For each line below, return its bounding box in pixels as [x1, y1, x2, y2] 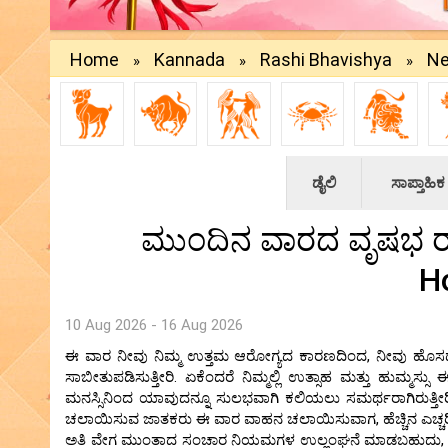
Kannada [154, 49, 225, 71]
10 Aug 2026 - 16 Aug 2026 [65, 315, 243, 334]
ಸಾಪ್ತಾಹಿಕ [391, 173, 445, 192]
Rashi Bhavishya [260, 49, 392, 71]
